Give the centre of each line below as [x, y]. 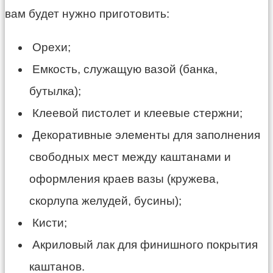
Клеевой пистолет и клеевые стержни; [136, 113]
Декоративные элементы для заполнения [145, 135]
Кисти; [48, 223]
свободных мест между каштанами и [130, 157]
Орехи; [50, 48]
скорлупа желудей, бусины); [105, 201]
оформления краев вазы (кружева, [124, 179]
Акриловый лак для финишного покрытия [144, 245]
